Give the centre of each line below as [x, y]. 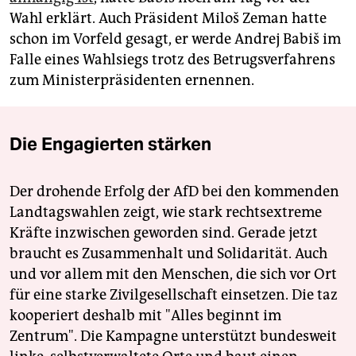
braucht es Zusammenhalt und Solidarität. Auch [168, 254]
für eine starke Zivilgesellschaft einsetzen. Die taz [174, 295]
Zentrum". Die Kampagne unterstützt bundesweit [173, 337]
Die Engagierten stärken [110, 144]
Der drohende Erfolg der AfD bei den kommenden [174, 192]
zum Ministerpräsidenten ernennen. [132, 81]
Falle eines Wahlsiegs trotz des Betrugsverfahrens [172, 60]
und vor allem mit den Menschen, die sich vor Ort [173, 275]
